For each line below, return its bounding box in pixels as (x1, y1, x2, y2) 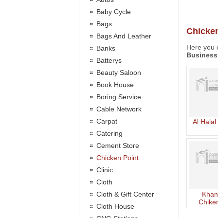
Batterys (96, 56, 122, 64)
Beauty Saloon (96, 69, 141, 76)
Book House (96, 81, 134, 89)
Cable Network (96, 105, 142, 113)
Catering (96, 129, 123, 137)
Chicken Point (96, 154, 139, 162)
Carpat (96, 117, 117, 125)
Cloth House (96, 202, 134, 210)
